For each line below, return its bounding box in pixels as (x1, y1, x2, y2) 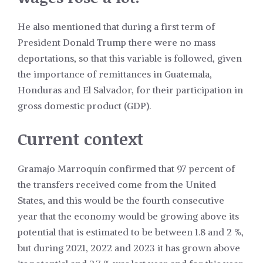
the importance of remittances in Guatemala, (18, 68, 212, 80)
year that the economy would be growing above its (18, 210, 239, 222)
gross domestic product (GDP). (18, 100, 151, 112)
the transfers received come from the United (18, 178, 216, 191)
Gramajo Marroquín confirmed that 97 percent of (18, 163, 235, 175)
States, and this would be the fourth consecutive (18, 194, 224, 207)
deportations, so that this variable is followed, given (18, 52, 242, 65)
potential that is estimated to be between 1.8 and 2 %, (18, 226, 244, 238)
